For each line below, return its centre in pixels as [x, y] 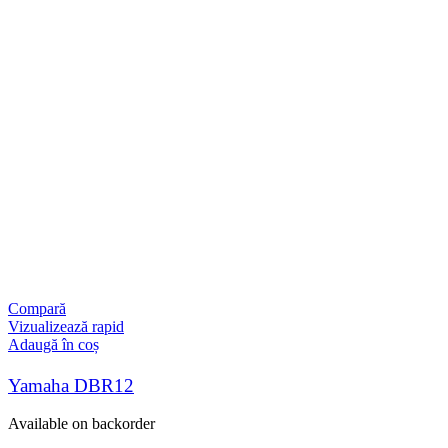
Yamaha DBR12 [71, 385]
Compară [37, 308]
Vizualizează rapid [66, 326]
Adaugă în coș [53, 344]
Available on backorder [81, 423]
